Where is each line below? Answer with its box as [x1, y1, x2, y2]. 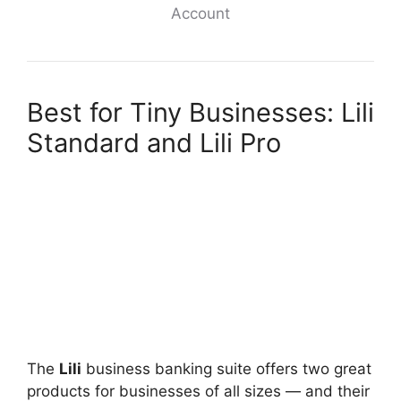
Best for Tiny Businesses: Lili [27, 97, 374, 128]
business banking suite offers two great [81, 360, 371, 378]
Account [171, 4, 230, 22]
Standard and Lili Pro [27, 127, 281, 158]
